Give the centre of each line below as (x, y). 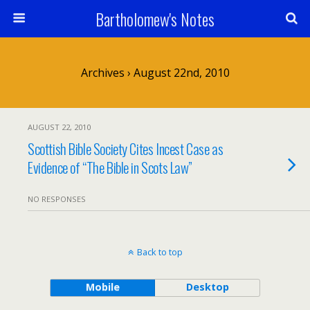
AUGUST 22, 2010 (59, 127)
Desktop (207, 287)
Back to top (159, 252)
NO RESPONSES (57, 199)
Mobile (102, 287)
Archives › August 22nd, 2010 (155, 73)
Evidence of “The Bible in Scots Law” (110, 167)
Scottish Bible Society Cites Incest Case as (126, 148)
